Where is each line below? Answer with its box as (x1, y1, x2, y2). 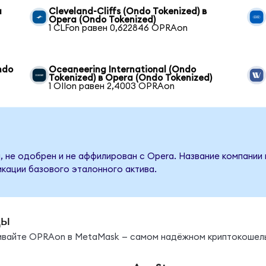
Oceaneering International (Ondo (49, 65, 197, 74)
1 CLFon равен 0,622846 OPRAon (49, 23, 188, 33)
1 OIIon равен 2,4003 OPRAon (49, 81, 175, 91)
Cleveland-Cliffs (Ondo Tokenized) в (49, 7, 207, 16)
